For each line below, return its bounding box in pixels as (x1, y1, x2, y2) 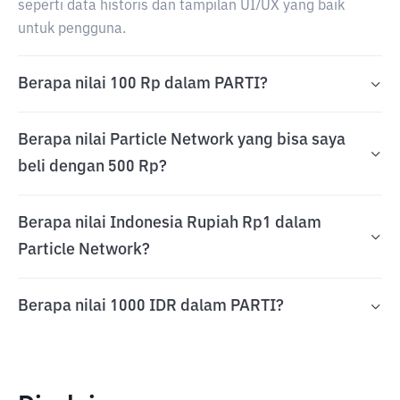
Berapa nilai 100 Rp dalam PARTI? (18, 76, 268, 92)
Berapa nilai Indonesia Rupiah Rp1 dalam (18, 215, 321, 231)
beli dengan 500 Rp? (18, 159, 167, 175)
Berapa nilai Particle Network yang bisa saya (18, 132, 346, 148)
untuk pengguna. (18, 22, 126, 37)
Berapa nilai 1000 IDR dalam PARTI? (18, 298, 284, 314)
